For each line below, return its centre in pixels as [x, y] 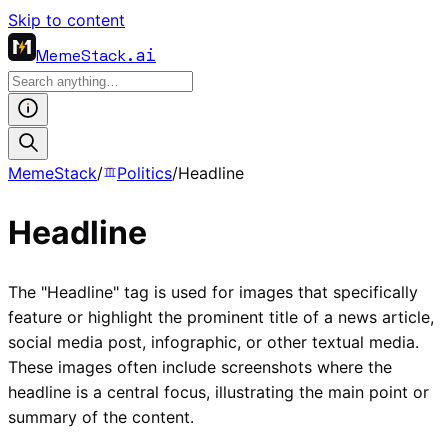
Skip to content [66, 20]
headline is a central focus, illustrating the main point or [218, 391]
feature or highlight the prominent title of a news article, [221, 316]
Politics [144, 173]
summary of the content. [101, 416]
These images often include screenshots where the [200, 366]
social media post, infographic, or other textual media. [213, 341]
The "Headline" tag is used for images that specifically [213, 291]
